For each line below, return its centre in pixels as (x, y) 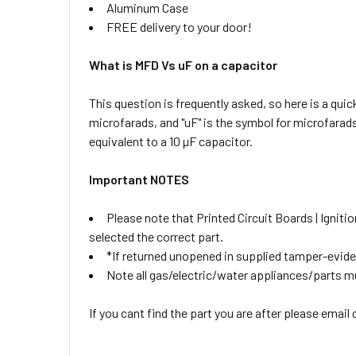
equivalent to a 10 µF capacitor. (171, 141)
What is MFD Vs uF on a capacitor (183, 65)
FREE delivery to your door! (179, 27)
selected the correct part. (156, 236)
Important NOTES (139, 179)
